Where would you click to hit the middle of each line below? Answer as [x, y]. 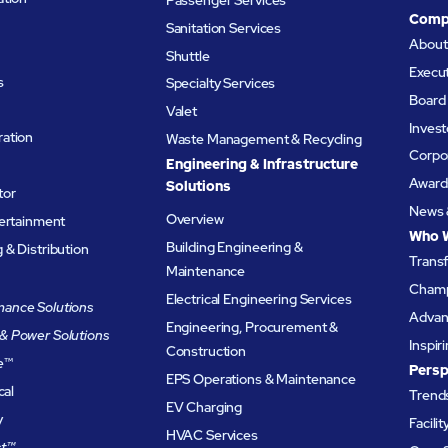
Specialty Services [220, 83]
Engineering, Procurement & [252, 327]
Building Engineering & [234, 247]
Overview [194, 219]
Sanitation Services [223, 27]
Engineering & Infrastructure [261, 164]
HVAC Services [211, 434]
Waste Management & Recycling [263, 139]
